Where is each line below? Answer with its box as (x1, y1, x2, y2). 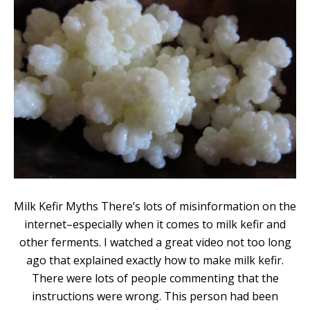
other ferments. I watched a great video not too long (19, 235, 291, 250)
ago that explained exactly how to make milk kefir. (26, 253, 284, 268)
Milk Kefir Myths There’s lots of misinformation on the (14, 199, 296, 215)
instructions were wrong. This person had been (32, 289, 278, 304)
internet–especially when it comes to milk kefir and (24, 217, 286, 232)
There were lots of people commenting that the (31, 271, 279, 286)
